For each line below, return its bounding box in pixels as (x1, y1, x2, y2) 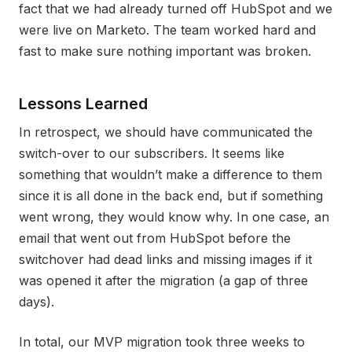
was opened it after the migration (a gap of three (19, 272, 308, 288)
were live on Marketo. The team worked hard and (19, 21, 316, 38)
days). (19, 293, 54, 310)
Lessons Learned (19, 93, 148, 113)
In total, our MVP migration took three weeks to (19, 333, 305, 350)
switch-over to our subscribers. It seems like (19, 145, 284, 161)
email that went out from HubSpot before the (19, 229, 291, 246)
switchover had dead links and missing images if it (19, 251, 312, 267)
